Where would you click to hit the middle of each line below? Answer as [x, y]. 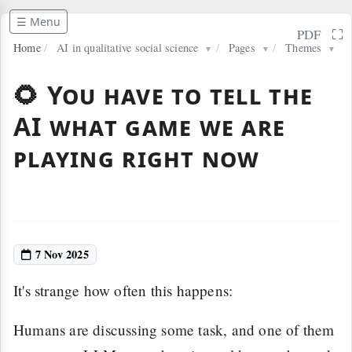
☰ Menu [38, 22]
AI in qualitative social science [128, 48]
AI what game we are [150, 126]
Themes [304, 48]
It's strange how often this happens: [123, 290]
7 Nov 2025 [60, 254]
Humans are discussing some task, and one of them [174, 329]
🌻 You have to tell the [163, 95]
